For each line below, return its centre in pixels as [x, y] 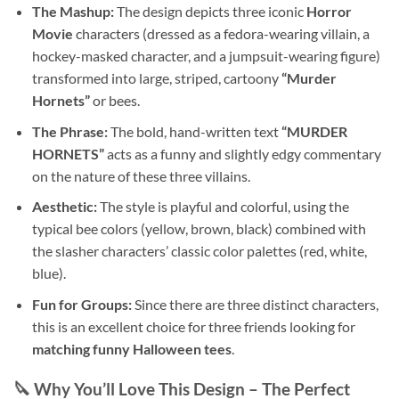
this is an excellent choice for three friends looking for [193, 326]
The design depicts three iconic [210, 12]
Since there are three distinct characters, [255, 304]
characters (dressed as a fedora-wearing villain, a [221, 34]
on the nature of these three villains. [141, 175]
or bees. [114, 101]
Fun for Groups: [81, 304]
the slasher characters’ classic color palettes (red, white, [199, 251]
